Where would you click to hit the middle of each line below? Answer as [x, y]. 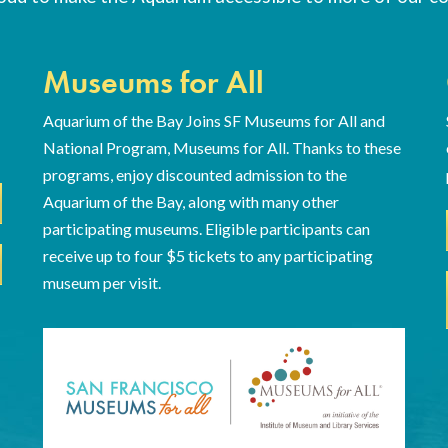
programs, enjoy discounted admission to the [194, 174]
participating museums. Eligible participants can [206, 228]
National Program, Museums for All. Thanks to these [221, 147]
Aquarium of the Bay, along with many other [190, 201]
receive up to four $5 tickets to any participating [207, 255]
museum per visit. [101, 282]
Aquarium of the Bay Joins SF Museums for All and [213, 120]
